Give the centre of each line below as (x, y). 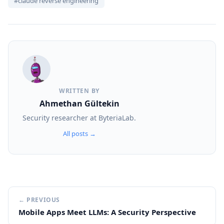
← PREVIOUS (39, 200)
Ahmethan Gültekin (79, 104)
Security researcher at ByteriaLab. (79, 118)
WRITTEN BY (79, 91)
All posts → (79, 134)
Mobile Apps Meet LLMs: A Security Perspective (107, 212)
